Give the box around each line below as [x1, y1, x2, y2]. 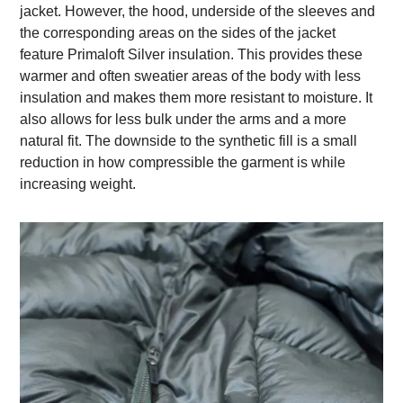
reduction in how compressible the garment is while [20, 155, 346, 170]
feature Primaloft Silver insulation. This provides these [20, 47, 363, 62]
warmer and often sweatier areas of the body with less [20, 68, 362, 84]
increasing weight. [20, 176, 137, 192]
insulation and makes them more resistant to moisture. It [20, 90, 373, 105]
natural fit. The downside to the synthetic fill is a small [20, 133, 358, 148]
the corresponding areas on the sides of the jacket [20, 25, 336, 40]
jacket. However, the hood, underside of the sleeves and [20, 4, 376, 19]
